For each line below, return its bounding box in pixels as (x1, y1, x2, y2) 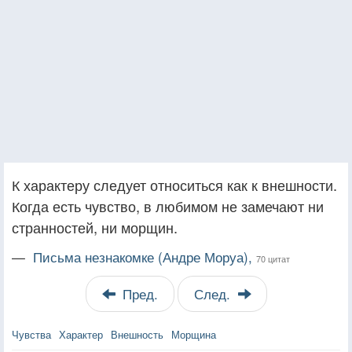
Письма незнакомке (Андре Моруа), (33, 247, 256, 266)
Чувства (12, 326, 51, 342)
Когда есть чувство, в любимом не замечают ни (12, 195, 324, 216)
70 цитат (256, 251, 290, 265)
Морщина (171, 326, 216, 342)
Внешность (111, 326, 163, 342)
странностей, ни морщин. (12, 216, 178, 237)
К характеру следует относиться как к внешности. (12, 174, 337, 195)
